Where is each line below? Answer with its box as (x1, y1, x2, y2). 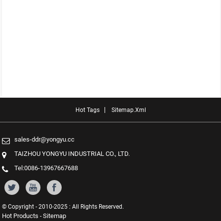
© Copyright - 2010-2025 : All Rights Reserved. (2, 203, 124, 210)
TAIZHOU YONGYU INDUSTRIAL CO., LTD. (14, 149, 130, 157)
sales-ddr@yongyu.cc (14, 135, 75, 143)
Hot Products (2, 212, 39, 220)
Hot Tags (75, 106, 100, 113)
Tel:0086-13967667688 (14, 164, 78, 172)
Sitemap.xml (111, 106, 146, 113)
